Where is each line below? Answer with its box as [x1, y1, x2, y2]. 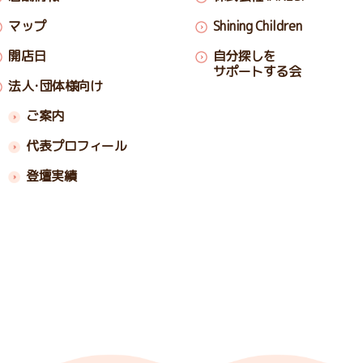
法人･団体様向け [8, 77, 103, 95]
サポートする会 [212, 62, 301, 80]
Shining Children [212, 17, 302, 35]
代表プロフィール [26, 137, 127, 155]
